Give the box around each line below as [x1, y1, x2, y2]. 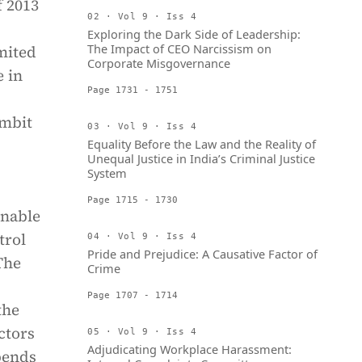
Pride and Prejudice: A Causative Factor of [87, 246, 318, 262]
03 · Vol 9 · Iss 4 [87, 121, 197, 131]
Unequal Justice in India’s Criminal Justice [87, 150, 315, 166]
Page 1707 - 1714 [87, 290, 178, 300]
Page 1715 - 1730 [87, 195, 178, 204]
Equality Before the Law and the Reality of [87, 136, 316, 152]
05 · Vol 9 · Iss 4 [87, 326, 197, 336]
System [87, 165, 127, 181]
